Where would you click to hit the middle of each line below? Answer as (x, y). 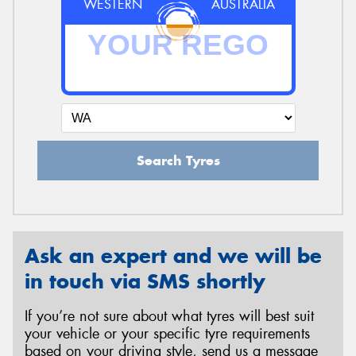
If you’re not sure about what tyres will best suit (169, 317)
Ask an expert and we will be (173, 255)
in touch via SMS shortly (145, 281)
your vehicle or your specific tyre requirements (167, 334)
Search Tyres (178, 160)
